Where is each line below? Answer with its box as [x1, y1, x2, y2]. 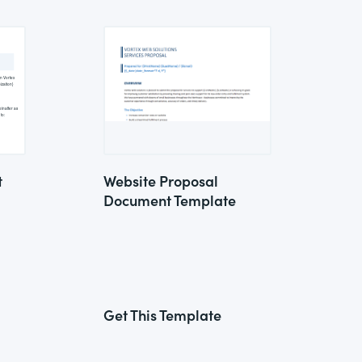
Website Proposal [103, 170, 218, 191]
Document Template [103, 190, 236, 210]
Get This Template [103, 305, 221, 325]
